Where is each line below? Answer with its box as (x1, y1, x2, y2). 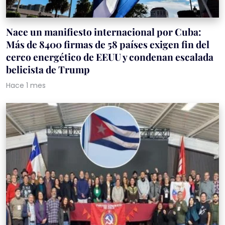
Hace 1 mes (6, 80, 46, 91)
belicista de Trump (6, 63, 90, 76)
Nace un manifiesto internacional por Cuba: (6, 25, 201, 39)
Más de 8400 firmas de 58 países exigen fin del (6, 38, 209, 51)
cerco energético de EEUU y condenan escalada (6, 50, 213, 64)
